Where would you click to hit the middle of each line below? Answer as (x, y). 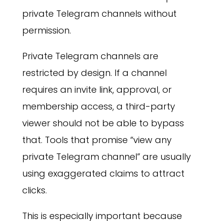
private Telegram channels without (99, 14)
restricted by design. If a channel (94, 73)
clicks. (34, 190)
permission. (46, 31)
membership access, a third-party (98, 107)
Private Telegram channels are (90, 56)
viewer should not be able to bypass (103, 123)
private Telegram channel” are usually (106, 157)
